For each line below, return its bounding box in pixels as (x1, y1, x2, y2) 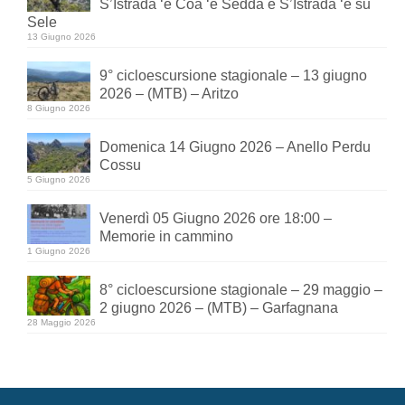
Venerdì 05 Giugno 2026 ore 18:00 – (99, 211, 332, 227)
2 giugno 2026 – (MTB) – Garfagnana (99, 300, 338, 316)
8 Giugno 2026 (27, 103, 90, 114)
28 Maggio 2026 (27, 317, 96, 328)
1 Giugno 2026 (27, 246, 90, 257)
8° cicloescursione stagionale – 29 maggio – (99, 282, 382, 298)
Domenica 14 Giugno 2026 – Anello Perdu (99, 139, 371, 155)
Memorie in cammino (99, 229, 233, 245)
